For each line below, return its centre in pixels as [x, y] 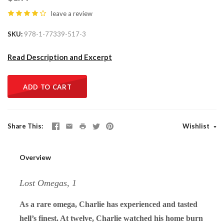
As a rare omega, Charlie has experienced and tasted [108, 204]
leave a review [72, 13]
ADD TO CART [47, 87]
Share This [24, 126]
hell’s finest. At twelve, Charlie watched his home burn [111, 218]
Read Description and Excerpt [60, 57]
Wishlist [197, 126]
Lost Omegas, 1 [48, 183]
